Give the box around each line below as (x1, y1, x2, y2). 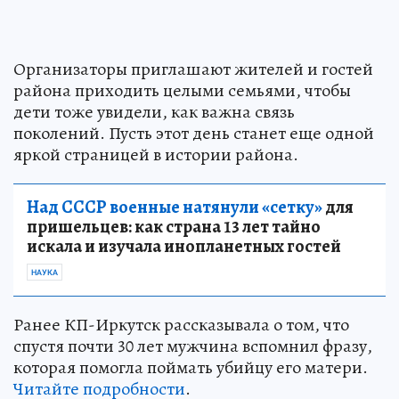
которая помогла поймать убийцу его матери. (13, 355, 368, 380)
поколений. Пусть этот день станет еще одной (13, 121, 374, 146)
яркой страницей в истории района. (13, 142, 298, 167)
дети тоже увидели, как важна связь (13, 100, 295, 125)
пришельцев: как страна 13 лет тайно (27, 215, 321, 240)
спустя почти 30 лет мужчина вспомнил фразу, (13, 334, 372, 359)
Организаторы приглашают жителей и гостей (13, 57, 373, 82)
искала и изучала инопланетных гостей (27, 234, 341, 259)
